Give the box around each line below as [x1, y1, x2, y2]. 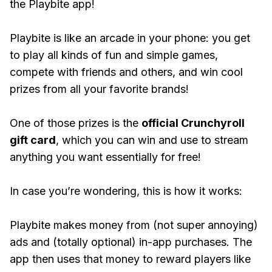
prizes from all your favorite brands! [10, 83, 189, 95]
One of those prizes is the [10, 117, 141, 129]
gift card [10, 134, 56, 146]
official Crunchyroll [141, 117, 245, 129]
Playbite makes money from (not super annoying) [10, 219, 258, 231]
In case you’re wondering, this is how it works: [10, 185, 245, 197]
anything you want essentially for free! [10, 151, 201, 163]
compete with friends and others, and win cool [10, 66, 243, 78]
